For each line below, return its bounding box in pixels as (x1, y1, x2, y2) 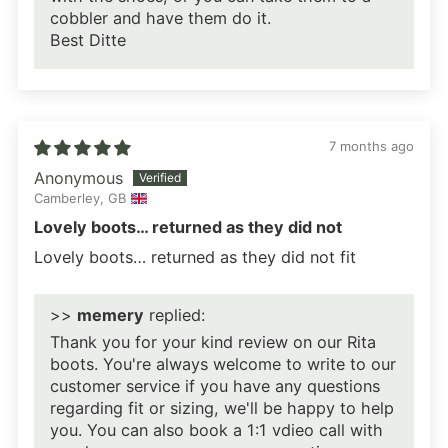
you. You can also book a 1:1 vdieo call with (50, 420, 383, 441)
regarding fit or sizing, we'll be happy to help (50, 398, 394, 419)
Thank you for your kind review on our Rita (50, 332, 376, 353)
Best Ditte (50, 30, 126, 51)
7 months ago (329, 137, 414, 154)
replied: (144, 305, 205, 326)
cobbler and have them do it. (50, 8, 271, 29)
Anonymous (34, 167, 123, 188)
